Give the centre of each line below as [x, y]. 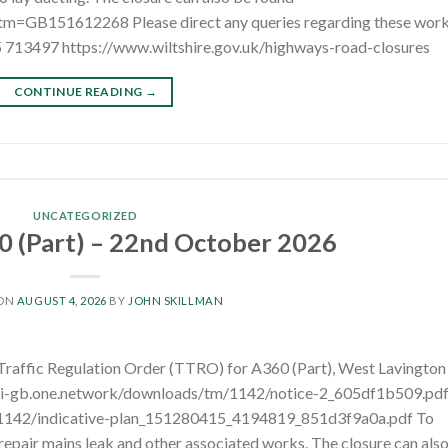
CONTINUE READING [79, 91]
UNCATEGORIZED [85, 215]
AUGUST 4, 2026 [61, 301]
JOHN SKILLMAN [175, 301]
